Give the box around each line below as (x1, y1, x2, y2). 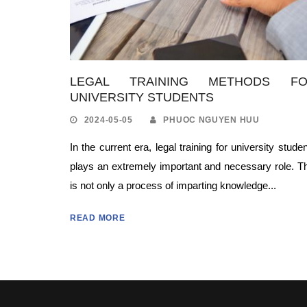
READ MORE (70, 212, 125, 223)
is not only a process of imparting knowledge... (70, 179, 276, 191)
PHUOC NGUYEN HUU (163, 114, 260, 125)
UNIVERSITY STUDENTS (70, 90, 214, 104)
